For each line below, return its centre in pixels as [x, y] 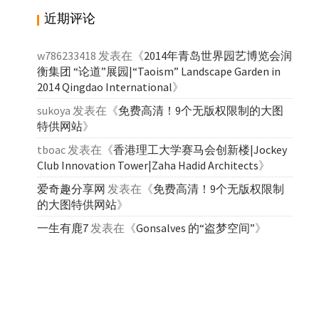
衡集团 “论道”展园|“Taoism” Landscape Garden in [159, 71]
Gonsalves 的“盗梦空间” [196, 228]
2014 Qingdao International [105, 87]
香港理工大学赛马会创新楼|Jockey [200, 149]
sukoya [54, 110]
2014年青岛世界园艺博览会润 [218, 55]
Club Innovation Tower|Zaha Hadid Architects [148, 165]
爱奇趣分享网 [72, 188]
